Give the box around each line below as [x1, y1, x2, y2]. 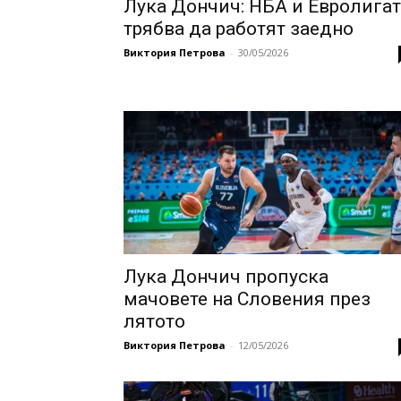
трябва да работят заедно [124, 18, 354, 40]
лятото [124, 311, 185, 333]
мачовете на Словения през [124, 288, 371, 311]
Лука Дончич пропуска [124, 266, 328, 288]
